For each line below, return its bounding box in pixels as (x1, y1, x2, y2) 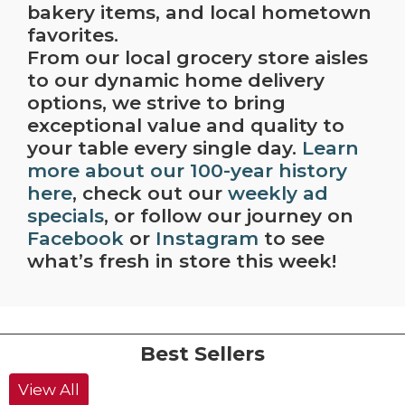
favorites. (27, 24, 118, 47)
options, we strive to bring (27, 91, 286, 115)
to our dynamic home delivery (27, 69, 325, 92)
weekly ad (228, 182, 328, 205)
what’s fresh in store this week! (27, 250, 336, 273)
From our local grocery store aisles (27, 46, 368, 70)
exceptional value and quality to (27, 114, 344, 137)
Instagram (155, 227, 259, 250)
